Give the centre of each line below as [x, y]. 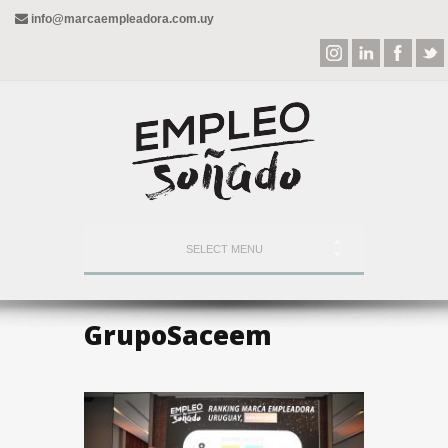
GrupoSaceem [178, 335]
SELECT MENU [224, 249]
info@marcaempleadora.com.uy [121, 19]
